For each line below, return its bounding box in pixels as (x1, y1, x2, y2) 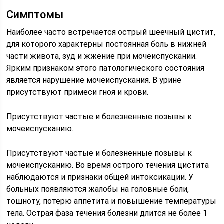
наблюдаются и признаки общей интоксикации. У (6, 172, 194, 182)
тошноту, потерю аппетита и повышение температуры (6, 196, 217, 206)
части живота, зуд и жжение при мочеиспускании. (6, 51, 197, 61)
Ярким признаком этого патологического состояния (6, 63, 205, 73)
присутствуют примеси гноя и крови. (6, 87, 149, 97)
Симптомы (6, 8, 64, 21)
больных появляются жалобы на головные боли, (6, 184, 189, 194)
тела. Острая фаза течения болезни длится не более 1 (6, 208, 208, 218)
